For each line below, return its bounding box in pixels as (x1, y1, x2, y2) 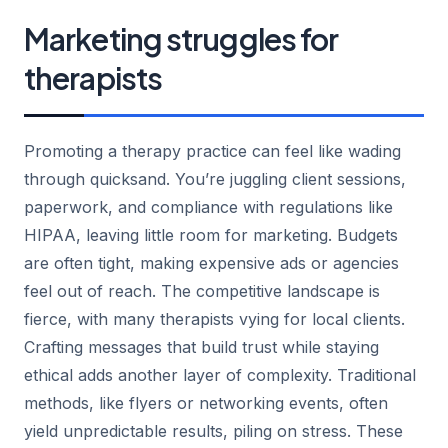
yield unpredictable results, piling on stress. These (24, 420, 403, 441)
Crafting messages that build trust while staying (24, 336, 379, 357)
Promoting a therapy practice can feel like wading (24, 140, 401, 161)
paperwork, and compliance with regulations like (24, 196, 393, 217)
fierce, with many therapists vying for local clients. (24, 308, 405, 329)
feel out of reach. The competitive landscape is (24, 280, 380, 301)
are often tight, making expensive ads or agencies (24, 252, 399, 273)
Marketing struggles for (24, 19, 339, 58)
